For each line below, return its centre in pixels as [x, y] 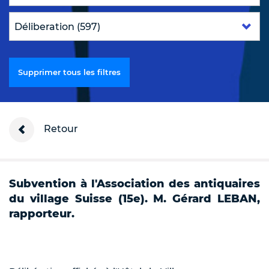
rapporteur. [42, 214]
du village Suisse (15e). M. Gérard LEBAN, [134, 199]
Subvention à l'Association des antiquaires [134, 184]
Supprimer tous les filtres [69, 72]
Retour [60, 129]
